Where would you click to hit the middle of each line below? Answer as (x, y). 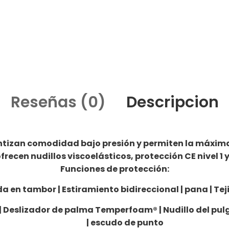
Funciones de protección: (114, 169)
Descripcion (172, 102)
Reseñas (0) (58, 102)
